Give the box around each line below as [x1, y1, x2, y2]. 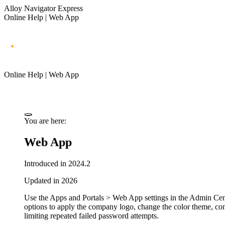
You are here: [24, 116, 66, 125]
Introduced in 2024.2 [24, 159, 90, 168]
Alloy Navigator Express [4, 4, 83, 13]
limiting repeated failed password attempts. [24, 211, 159, 220]
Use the [24, 193, 50, 202]
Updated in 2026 [24, 176, 77, 185]
